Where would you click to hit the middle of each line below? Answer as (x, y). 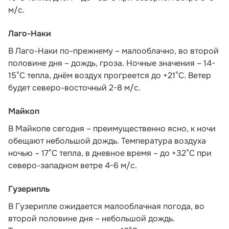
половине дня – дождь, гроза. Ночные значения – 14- (112, 63)
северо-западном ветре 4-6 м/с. (73, 165)
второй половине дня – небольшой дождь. (91, 218)
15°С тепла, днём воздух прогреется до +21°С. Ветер (110, 75)
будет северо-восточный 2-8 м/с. (74, 87)
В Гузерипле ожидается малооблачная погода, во (106, 206)
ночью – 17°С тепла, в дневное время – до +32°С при (110, 153)
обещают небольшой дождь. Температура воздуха (107, 141)
